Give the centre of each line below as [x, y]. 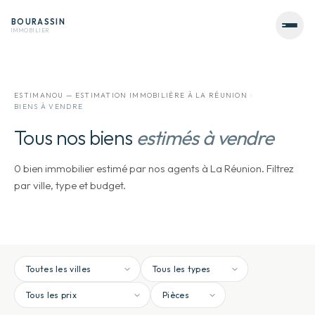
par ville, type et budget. [70, 185]
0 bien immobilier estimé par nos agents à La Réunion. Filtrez [154, 168]
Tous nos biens [73, 137]
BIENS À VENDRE [49, 107]
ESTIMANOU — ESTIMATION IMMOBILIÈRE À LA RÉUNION [131, 95]
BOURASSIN [38, 21]
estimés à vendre [205, 137]
